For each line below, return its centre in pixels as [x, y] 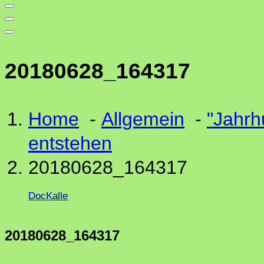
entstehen [70, 143]
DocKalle [48, 196]
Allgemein [143, 119]
